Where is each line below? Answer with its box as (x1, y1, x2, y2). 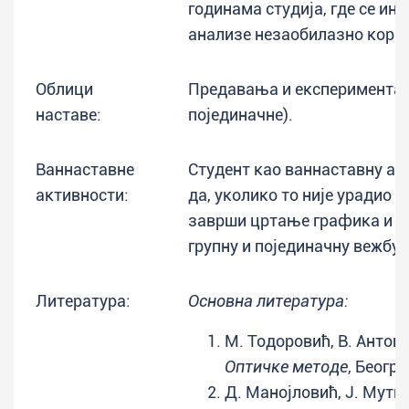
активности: (36, 185, 129, 204)
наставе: (36, 105, 101, 124)
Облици (36, 79, 93, 99)
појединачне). (188, 105, 293, 124)
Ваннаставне (36, 160, 134, 179)
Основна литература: (188, 291, 349, 310)
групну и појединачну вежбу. (188, 236, 404, 256)
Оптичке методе (225, 357, 348, 376)
